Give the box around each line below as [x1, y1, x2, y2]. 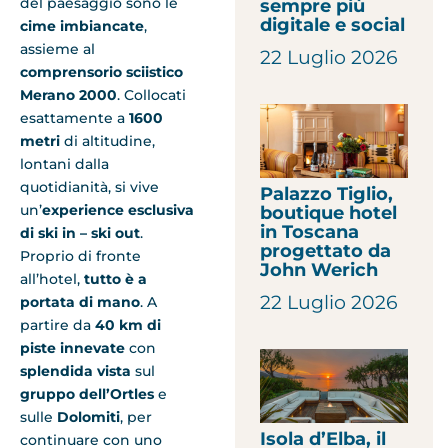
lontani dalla [20, 154, 109, 173]
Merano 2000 [20, 85, 117, 104]
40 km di [95, 315, 161, 334]
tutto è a [84, 269, 147, 288]
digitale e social [260, 14, 406, 37]
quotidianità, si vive [20, 177, 159, 196]
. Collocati [117, 85, 186, 104]
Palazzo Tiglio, [260, 183, 394, 206]
